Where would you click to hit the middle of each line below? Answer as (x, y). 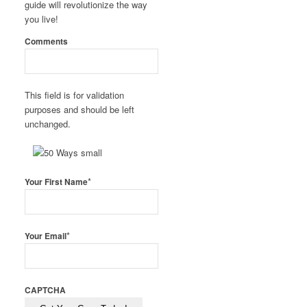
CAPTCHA (46, 291)
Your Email (46, 236)
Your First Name (57, 182)
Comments (47, 42)
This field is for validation (75, 95)
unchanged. (48, 124)
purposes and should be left (80, 110)
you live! (42, 19)
